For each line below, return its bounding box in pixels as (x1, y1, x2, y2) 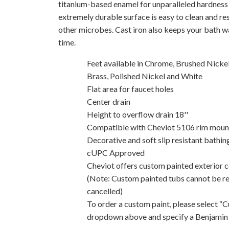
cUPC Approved (87, 147, 145, 157)
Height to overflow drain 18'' (87, 109, 188, 119)
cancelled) (87, 186, 123, 196)
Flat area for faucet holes (87, 83, 174, 94)
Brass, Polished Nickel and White (87, 71, 202, 81)
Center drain (87, 96, 130, 106)
